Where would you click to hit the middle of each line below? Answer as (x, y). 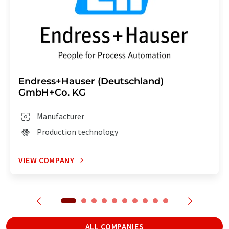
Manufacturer (61, 116)
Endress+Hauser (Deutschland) (91, 82)
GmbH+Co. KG (52, 93)
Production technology (77, 132)
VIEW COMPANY (47, 160)
